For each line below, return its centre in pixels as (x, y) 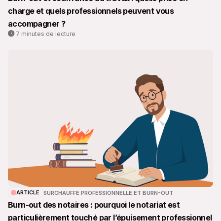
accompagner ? (37, 24)
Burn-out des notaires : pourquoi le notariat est (94, 205)
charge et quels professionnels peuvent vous (91, 11)
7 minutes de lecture (46, 34)
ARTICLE (28, 193)
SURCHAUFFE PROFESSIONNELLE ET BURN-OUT (108, 193)
